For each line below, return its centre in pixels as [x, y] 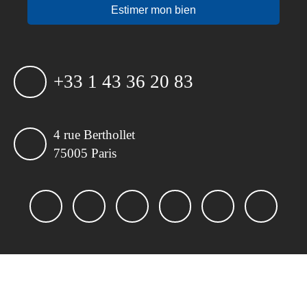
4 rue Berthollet [94, 135]
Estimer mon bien [153, 10]
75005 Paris [85, 153]
